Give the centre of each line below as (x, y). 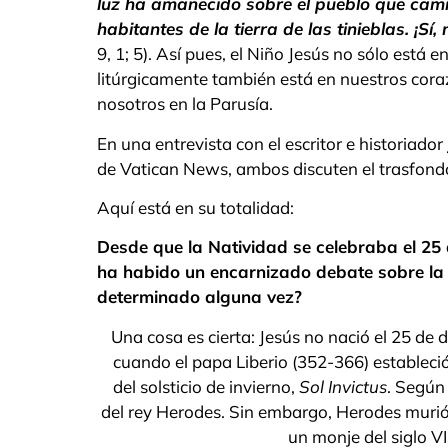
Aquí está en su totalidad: (195, 208)
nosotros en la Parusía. (185, 104)
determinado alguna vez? (199, 297)
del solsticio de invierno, (206, 386)
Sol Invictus (343, 386)
